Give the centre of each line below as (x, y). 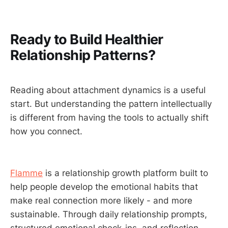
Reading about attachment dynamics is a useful (108, 90)
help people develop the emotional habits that (104, 187)
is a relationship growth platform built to (125, 173)
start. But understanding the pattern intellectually (111, 104)
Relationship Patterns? (83, 55)
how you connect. (46, 132)
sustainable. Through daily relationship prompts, (109, 214)
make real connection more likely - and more (101, 200)
